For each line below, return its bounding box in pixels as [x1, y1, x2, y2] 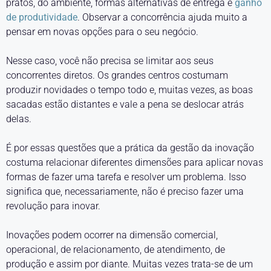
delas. [6, 113, 31, 125]
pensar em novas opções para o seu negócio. [6, 26, 198, 38]
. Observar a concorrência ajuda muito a [77, 11, 247, 23]
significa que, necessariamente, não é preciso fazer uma [6, 186, 244, 197]
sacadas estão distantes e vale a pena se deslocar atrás [6, 99, 244, 110]
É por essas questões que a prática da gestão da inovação [6, 142, 254, 154]
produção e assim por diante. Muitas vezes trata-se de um [6, 258, 253, 270]
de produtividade [6, 11, 77, 23]
